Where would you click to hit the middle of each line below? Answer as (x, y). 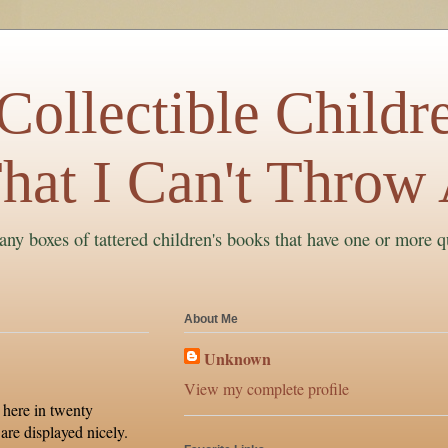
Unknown (237, 359)
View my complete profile (266, 389)
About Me (211, 319)
